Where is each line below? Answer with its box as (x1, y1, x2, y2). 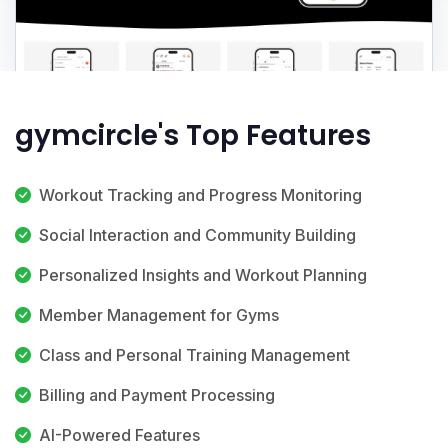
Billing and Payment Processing (39, 384, 275, 405)
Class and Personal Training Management (39, 344, 350, 365)
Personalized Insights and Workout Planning (39, 264, 367, 285)
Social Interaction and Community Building (39, 224, 356, 245)
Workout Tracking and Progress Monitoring (39, 184, 362, 205)
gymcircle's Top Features (15, 115, 371, 155)
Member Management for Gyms (39, 304, 279, 325)
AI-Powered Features (39, 424, 200, 445)
